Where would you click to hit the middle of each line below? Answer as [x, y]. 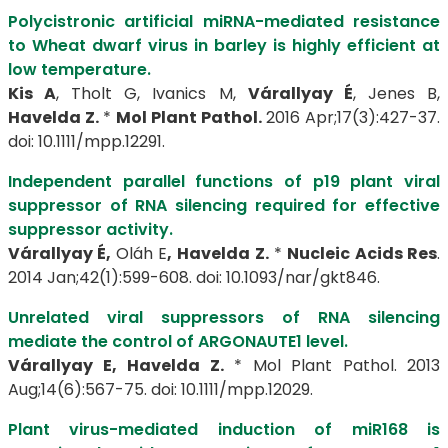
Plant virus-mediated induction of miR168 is [224, 429]
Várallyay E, [62, 365]
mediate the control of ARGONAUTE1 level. [178, 341]
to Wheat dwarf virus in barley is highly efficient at [224, 45]
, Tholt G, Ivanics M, [152, 93]
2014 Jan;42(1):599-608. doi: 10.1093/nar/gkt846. [194, 277]
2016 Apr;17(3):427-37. [351, 117]
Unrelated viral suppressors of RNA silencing [224, 317]
